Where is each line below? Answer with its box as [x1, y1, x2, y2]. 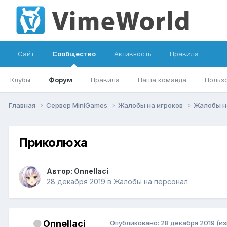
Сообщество [52, 50, 96, 58]
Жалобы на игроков [118, 101, 184, 109]
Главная [9, 101, 37, 109]
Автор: [47, 167, 74, 176]
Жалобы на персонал [113, 177, 188, 186]
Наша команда [138, 75, 186, 84]
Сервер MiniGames [46, 101, 109, 109]
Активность [114, 50, 152, 58]
